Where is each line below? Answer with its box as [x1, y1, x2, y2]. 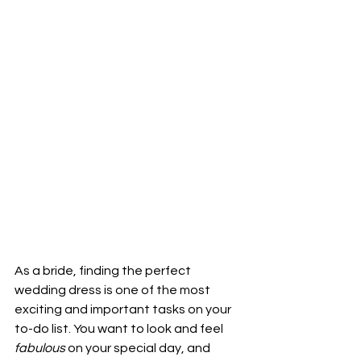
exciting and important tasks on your [15, 302, 234, 316]
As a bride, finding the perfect [15, 263, 193, 277]
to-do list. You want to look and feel [15, 322, 226, 335]
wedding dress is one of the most [15, 283, 213, 297]
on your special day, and [68, 341, 213, 355]
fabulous [15, 341, 68, 355]
